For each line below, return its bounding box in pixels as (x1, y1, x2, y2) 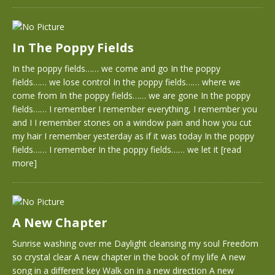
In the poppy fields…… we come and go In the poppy (12, 63, 220, 74)
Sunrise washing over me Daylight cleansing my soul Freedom (12, 238, 258, 249)
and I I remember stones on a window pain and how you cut (12, 117, 252, 128)
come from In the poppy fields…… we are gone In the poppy (12, 90, 250, 101)
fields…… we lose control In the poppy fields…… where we (12, 76, 241, 88)
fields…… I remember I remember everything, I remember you (12, 103, 257, 115)
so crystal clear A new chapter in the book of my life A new (12, 251, 246, 263)
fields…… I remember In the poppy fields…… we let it (12, 144, 221, 155)
